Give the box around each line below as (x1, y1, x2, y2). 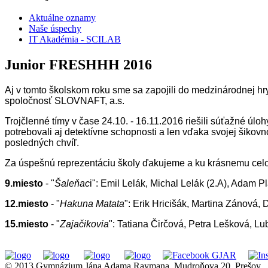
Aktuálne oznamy (29, 13, 96, 23)
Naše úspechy (29, 23, 81, 34)
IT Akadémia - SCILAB (29, 34, 121, 45)
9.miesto (5, 178, 43, 189)
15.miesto (5, 219, 48, 230)
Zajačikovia (60, 219, 109, 230)
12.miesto (5, 199, 51, 209)
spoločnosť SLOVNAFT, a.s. (5, 96, 124, 106)
